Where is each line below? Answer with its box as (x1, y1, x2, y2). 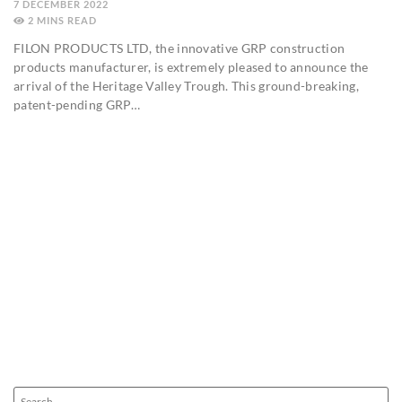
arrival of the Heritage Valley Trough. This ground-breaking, (13, 77, 359, 93)
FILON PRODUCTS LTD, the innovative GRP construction (13, 39, 345, 56)
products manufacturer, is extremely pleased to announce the (13, 58, 369, 74)
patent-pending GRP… (13, 96, 141, 112)
